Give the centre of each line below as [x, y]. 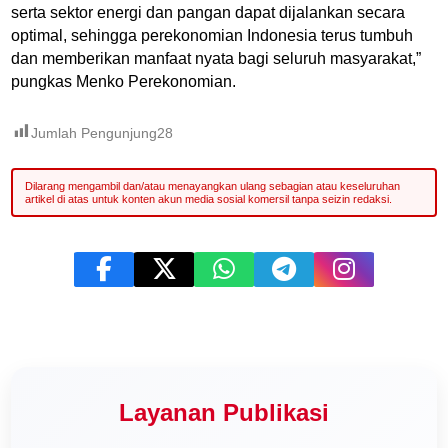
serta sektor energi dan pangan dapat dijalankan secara [208, 13]
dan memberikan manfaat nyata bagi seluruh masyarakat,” [216, 59]
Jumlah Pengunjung [94, 132]
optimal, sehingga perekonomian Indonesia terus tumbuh [212, 36]
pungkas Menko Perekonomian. [124, 82]
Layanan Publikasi [224, 413]
